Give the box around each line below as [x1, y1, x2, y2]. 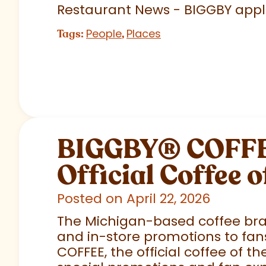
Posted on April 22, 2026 [57, 189, 210, 208]
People [86, 26, 122, 42]
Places [126, 26, 161, 42]
